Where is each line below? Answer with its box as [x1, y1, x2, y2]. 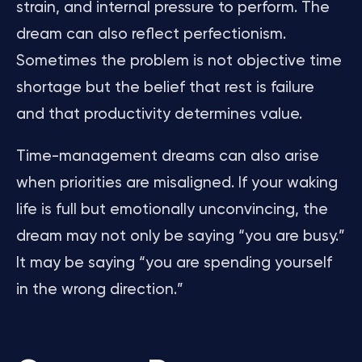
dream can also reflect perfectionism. [16, 27, 286, 42]
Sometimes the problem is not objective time [16, 53, 342, 69]
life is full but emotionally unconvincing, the [16, 202, 328, 217]
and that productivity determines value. [16, 107, 302, 122]
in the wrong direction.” [16, 282, 183, 297]
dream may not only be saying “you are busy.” [16, 229, 345, 244]
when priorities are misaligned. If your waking [16, 175, 338, 191]
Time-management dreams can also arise [16, 149, 319, 164]
